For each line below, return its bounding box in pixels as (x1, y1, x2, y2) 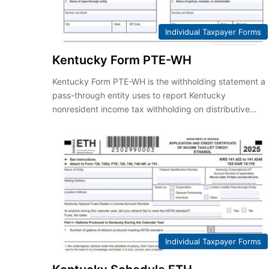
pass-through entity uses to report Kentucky (52, 90, 226, 101)
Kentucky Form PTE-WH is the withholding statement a (52, 76, 266, 87)
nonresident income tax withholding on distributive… (52, 104, 258, 115)
